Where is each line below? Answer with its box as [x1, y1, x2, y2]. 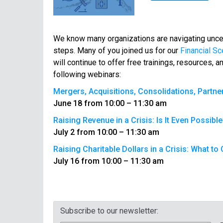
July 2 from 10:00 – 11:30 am [53, 127, 159, 137]
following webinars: [53, 69, 121, 79]
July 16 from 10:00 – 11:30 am [53, 156, 164, 166]
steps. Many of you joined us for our [53, 45, 180, 55]
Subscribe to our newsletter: [60, 206, 158, 216]
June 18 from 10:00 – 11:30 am [53, 98, 167, 108]
